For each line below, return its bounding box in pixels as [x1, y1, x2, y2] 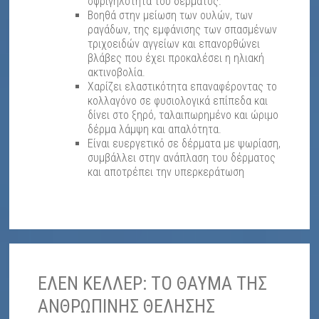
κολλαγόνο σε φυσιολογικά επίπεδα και [88, 93, 268, 108]
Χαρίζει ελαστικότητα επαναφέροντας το [88, 79, 278, 93]
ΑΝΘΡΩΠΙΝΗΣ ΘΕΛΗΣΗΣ [38, 295, 216, 317]
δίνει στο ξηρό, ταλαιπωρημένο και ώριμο [88, 108, 279, 122]
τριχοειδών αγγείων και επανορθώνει [88, 36, 261, 51]
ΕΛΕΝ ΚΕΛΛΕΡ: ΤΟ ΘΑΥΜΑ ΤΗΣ [38, 272, 268, 294]
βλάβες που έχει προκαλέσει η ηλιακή [88, 51, 265, 65]
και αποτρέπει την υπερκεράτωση [88, 164, 245, 179]
